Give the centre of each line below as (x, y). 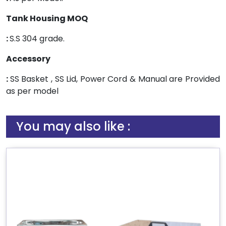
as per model (32, 91)
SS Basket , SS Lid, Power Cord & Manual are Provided (115, 79)
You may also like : (73, 126)
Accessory (47, 59)
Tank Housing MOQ (55, 18)
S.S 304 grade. (37, 39)
